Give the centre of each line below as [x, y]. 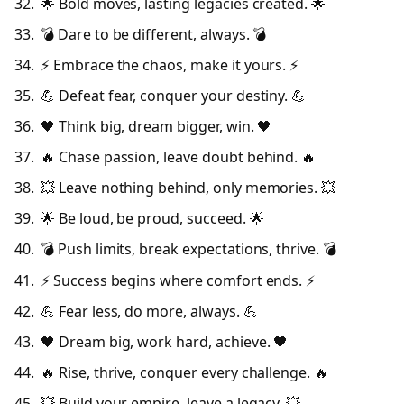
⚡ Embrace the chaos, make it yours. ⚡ [170, 65]
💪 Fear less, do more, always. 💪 [149, 311]
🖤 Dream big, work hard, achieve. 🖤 [165, 341]
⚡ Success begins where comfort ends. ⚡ [178, 280]
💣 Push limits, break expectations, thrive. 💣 [188, 249]
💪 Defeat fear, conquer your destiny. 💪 [174, 96]
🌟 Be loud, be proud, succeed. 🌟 [152, 219]
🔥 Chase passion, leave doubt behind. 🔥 [179, 157]
